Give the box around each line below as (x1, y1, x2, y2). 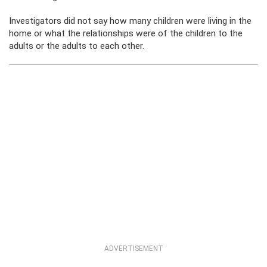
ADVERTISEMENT (104, 244, 163, 253)
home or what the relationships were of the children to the (9, 28, 243, 39)
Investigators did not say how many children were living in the (9, 15, 252, 26)
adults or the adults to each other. (9, 41, 144, 51)
